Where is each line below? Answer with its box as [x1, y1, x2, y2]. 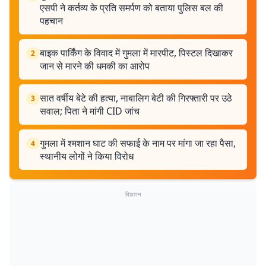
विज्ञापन [125, 190, 141, 198]
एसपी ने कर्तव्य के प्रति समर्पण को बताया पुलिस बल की [40, 1, 223, 14]
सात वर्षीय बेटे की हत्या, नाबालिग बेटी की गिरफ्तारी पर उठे [40, 91, 232, 104]
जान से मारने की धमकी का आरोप [40, 59, 150, 72]
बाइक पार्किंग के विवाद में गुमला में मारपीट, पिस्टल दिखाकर [40, 46, 233, 59]
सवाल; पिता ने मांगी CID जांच [40, 104, 140, 118]
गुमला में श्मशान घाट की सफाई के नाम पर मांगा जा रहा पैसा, [40, 137, 236, 150]
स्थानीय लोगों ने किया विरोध [40, 150, 134, 163]
